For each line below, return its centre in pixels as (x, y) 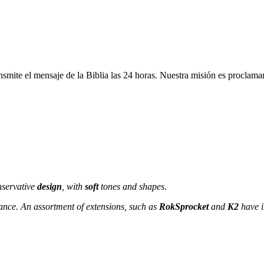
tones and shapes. (133, 186)
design (49, 186)
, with (73, 186)
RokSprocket (184, 206)
